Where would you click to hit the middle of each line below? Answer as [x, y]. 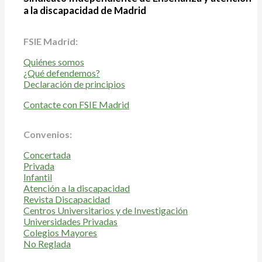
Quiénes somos [54, 62]
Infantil [38, 177]
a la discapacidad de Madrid [85, 11]
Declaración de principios [74, 84]
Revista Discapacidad [67, 199]
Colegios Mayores [60, 233]
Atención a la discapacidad [77, 188]
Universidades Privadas [70, 222]
